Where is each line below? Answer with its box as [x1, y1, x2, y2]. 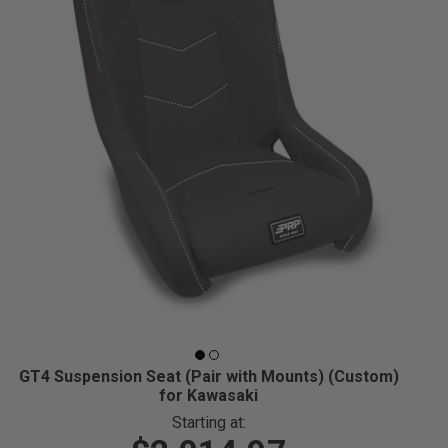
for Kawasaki [159, 386, 259, 406]
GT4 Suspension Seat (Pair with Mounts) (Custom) [18, 367, 399, 387]
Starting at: [171, 413, 246, 433]
